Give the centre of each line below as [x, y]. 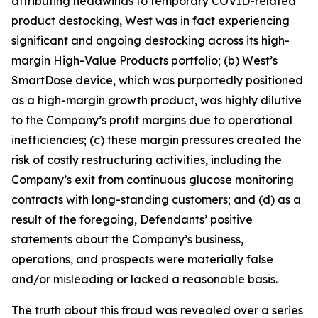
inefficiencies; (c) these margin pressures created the [157, 139]
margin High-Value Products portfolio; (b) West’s [144, 60]
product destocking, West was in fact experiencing [150, 20]
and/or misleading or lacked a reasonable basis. [144, 279]
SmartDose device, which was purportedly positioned [157, 80]
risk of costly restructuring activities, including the [147, 159]
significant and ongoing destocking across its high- [150, 40]
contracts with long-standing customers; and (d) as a [156, 199]
